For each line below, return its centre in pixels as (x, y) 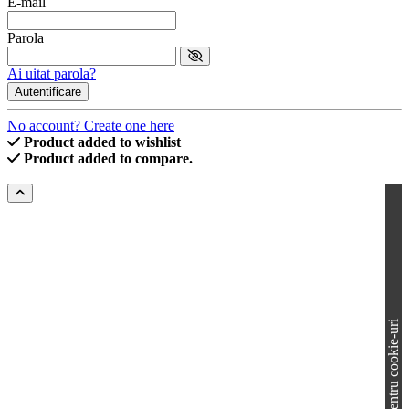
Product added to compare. (108, 159)
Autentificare (48, 92)
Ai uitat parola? (52, 74)
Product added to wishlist (102, 142)
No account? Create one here (91, 126)
